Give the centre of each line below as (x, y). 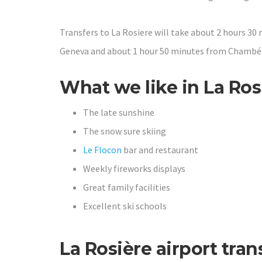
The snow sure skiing (125, 131)
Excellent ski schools (125, 206)
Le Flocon (102, 150)
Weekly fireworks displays (134, 169)
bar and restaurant (160, 150)
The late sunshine (119, 113)
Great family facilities (127, 187)
